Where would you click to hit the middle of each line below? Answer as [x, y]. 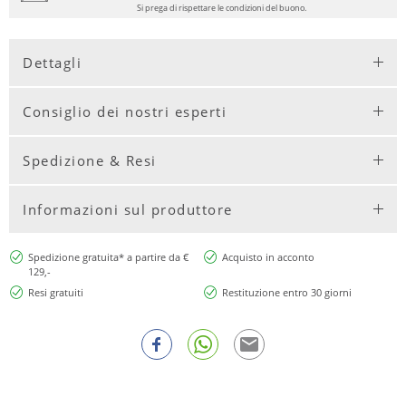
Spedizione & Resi [90, 160]
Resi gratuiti [55, 292]
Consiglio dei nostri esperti [125, 111]
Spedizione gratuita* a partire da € [108, 256]
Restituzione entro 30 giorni [286, 292]
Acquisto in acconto [268, 256]
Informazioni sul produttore [128, 209]
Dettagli [52, 62]
